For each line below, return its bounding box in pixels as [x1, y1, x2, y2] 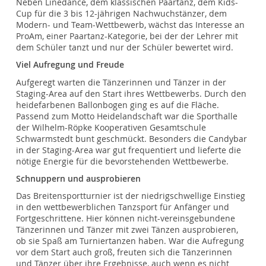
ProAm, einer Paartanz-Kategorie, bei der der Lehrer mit [16, 31, 239, 42]
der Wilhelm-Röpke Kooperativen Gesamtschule [16, 122, 207, 133]
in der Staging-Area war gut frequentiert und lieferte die [16, 144, 242, 156]
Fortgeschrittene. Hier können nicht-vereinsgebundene [16, 213, 236, 224]
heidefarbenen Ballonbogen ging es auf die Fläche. [16, 99, 220, 110]
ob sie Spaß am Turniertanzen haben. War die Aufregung [16, 235, 245, 246]
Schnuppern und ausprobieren [16, 173, 141, 184]
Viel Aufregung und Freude [16, 59, 125, 71]
